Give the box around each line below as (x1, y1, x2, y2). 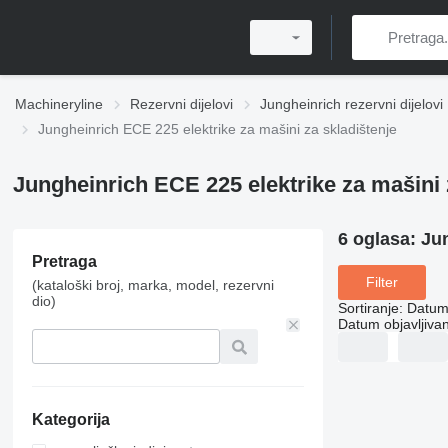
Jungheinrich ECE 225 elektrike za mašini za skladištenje (38, 121, 397, 137)
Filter (365, 274, 398, 291)
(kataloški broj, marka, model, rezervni (31, 277, 274, 293)
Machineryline (15, 96, 103, 112)
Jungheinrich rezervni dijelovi (260, 96, 443, 112)
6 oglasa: (337, 229, 421, 249)
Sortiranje (337, 299, 399, 316)
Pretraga (31, 253, 97, 270)
